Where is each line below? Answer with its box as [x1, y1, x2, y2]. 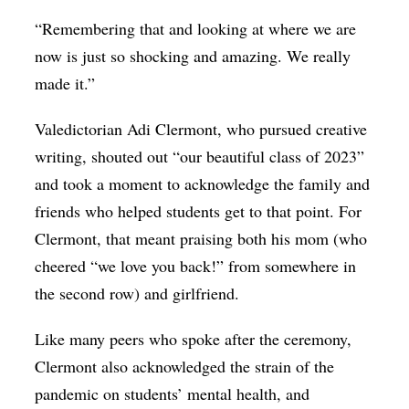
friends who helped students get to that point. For [35, 200, 362, 223]
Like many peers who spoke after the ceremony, [35, 328, 352, 351]
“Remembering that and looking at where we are [35, 17, 357, 40]
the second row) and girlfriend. [35, 282, 246, 305]
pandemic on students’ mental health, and [35, 383, 310, 405]
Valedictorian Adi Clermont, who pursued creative [35, 118, 368, 141]
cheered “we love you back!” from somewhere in [35, 255, 357, 278]
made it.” [35, 72, 101, 95]
